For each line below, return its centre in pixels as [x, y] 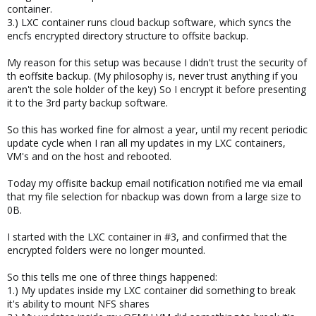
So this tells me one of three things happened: [112, 277]
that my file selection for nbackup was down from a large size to [154, 196]
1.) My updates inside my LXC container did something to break [151, 290]
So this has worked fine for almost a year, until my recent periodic [157, 129]
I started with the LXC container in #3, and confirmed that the [147, 237]
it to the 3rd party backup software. [87, 103]
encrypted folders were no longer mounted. [106, 250]
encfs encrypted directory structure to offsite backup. [128, 36]
